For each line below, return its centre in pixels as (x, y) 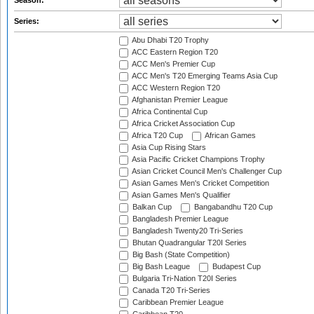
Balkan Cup (151, 207)
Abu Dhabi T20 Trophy (170, 40)
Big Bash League (160, 267)
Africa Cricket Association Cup (183, 124)
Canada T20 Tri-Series (170, 291)
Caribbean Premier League (177, 302)
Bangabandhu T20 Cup (232, 207)
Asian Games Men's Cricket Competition (200, 183)
